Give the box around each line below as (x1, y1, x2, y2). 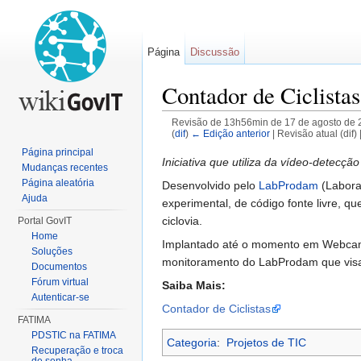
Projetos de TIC (226, 335, 306, 349)
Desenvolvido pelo (162, 178, 259, 192)
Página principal (22, 147, 94, 158)
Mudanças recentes (22, 162, 109, 173)
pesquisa (265, 139, 311, 153)
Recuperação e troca (31, 345, 124, 356)
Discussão (190, 46, 240, 58)
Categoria (167, 335, 217, 349)
